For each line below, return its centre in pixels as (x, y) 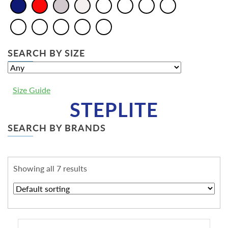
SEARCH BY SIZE (46, 53)
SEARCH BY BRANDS (57, 128)
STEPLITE (114, 110)
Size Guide (32, 90)
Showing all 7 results (50, 168)
